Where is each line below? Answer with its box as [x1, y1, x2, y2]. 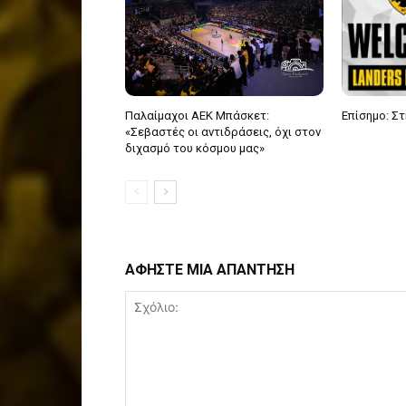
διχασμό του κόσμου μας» [125, 141, 265, 156]
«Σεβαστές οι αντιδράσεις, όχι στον [125, 125, 321, 140]
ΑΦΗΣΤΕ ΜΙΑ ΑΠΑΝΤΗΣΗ [125, 261, 295, 279]
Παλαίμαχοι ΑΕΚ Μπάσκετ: [125, 109, 269, 123]
